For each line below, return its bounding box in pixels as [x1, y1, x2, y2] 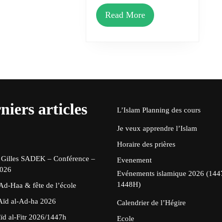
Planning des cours [142, 106, 201, 114]
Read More [105, 9, 145, 20]
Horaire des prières [117, 140, 175, 148]
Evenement [117, 156, 152, 164]
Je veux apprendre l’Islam [117, 124, 197, 132]
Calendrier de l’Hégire [117, 198, 186, 207]
